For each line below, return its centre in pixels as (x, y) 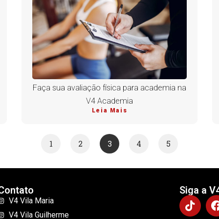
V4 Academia (109, 101)
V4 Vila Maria (32, 201)
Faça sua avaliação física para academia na (109, 88)
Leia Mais (109, 111)
